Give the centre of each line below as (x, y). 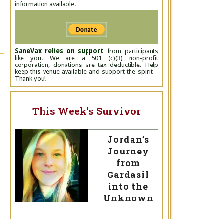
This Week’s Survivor (87, 111)
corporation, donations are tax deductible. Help (87, 65)
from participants (131, 51)
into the (128, 186)
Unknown (128, 198)
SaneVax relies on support (59, 51)
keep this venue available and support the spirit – (87, 72)
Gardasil (128, 175)
